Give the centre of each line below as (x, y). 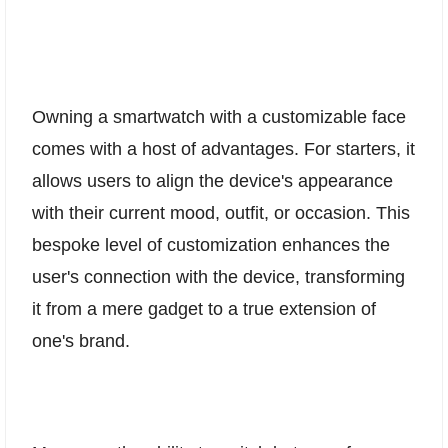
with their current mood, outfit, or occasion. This (221, 212)
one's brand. (81, 340)
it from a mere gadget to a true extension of (204, 308)
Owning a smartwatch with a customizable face (219, 116)
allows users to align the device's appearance (212, 180)
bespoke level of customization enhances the (211, 244)
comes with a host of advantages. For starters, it (223, 148)
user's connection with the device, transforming (218, 276)
